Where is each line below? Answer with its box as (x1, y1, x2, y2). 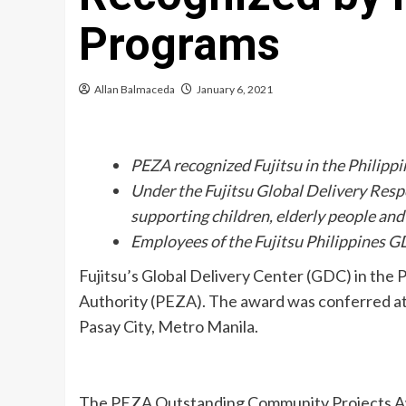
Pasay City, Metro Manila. (79, 316, 258, 336)
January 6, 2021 (197, 82, 273, 96)
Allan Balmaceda (94, 82, 175, 96)
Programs (79, 18, 280, 71)
